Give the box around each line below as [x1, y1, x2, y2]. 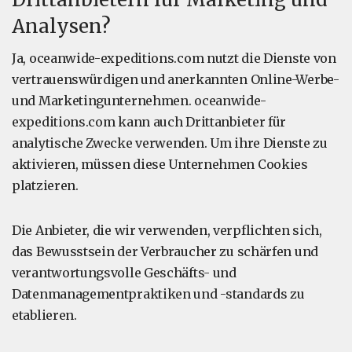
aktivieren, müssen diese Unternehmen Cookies [12, 156, 308, 172]
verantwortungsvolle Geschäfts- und [12, 265, 236, 280]
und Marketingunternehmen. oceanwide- [12, 93, 266, 108]
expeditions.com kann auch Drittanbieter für [12, 114, 287, 130]
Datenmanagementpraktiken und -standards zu [12, 286, 305, 302]
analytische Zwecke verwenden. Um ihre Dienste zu [12, 135, 328, 151]
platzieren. [12, 178, 79, 193]
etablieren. [12, 307, 77, 323]
